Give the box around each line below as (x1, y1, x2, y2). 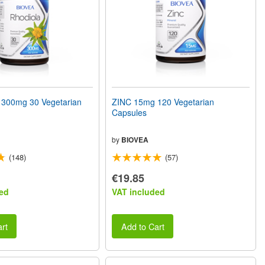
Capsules (112, 106, 147, 119)
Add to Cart (121, 219, 164, 232)
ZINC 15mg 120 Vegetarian (112, 96, 215, 108)
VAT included (112, 186, 166, 198)
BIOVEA (121, 134, 149, 146)
